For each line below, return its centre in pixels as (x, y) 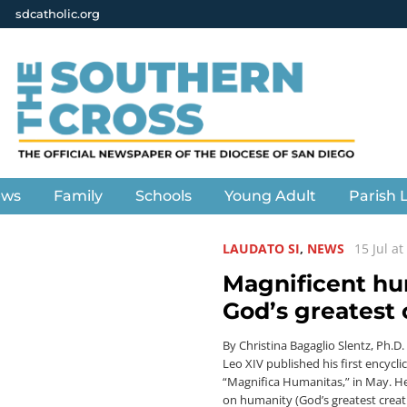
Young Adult (271, 196)
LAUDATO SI (261, 248)
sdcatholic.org (58, 14)
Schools (164, 196)
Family (79, 196)
